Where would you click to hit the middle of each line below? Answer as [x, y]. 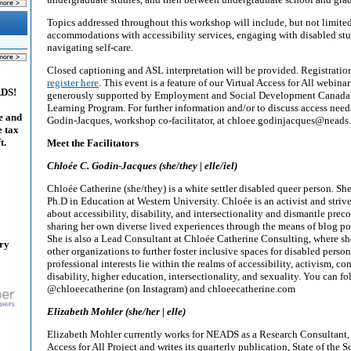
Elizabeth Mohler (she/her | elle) [116, 311]
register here [73, 83]
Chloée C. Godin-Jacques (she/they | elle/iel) [142, 166]
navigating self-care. [90, 47]
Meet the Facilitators [93, 143]
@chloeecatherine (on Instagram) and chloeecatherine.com [171, 289]
